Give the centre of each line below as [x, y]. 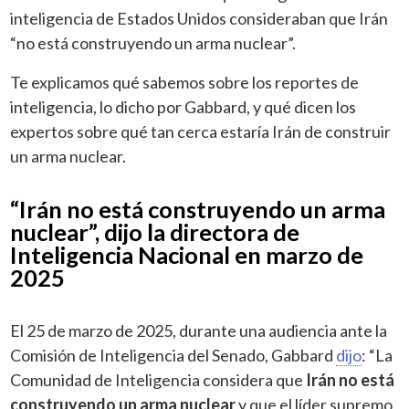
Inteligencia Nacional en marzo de [187, 254]
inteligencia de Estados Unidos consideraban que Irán [199, 18]
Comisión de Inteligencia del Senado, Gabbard [173, 355]
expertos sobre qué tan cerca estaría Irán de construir [201, 131]
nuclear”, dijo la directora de [155, 231]
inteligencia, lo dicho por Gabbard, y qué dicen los [184, 106]
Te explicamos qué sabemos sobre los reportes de [185, 82]
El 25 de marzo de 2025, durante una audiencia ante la [199, 330]
